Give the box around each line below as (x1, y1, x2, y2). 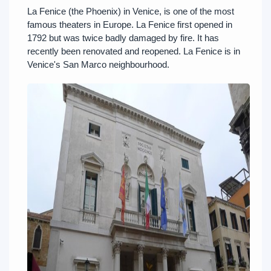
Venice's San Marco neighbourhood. (27, 59, 169, 70)
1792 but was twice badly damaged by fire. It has (27, 33, 219, 44)
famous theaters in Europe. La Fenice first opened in (27, 19, 232, 30)
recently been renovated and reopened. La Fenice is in (27, 46, 240, 57)
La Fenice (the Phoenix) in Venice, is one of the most (27, 6, 234, 17)
